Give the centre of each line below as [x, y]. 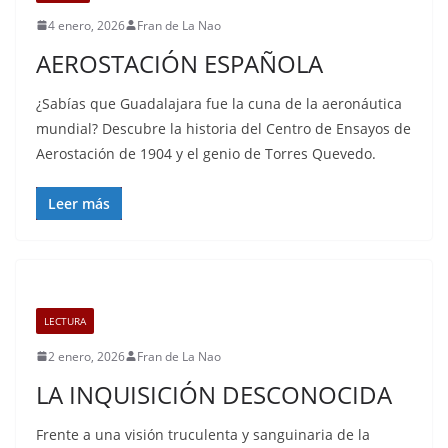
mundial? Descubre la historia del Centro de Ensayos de [223, 128]
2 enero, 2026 [86, 356]
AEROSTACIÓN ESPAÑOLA [179, 63]
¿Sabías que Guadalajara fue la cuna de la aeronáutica [219, 103]
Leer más [79, 203]
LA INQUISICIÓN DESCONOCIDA [214, 394]
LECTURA [65, 320]
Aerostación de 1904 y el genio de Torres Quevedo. [206, 153]
